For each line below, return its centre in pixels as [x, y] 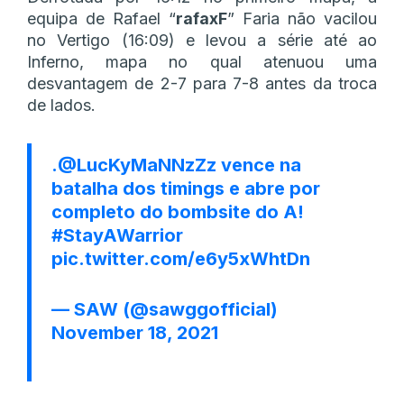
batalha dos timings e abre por [186, 188]
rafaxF [202, 18]
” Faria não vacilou [302, 18]
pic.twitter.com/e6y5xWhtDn [181, 258]
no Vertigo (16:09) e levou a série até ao [202, 40]
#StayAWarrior [117, 235]
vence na [259, 165]
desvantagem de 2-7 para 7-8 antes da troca [202, 83]
